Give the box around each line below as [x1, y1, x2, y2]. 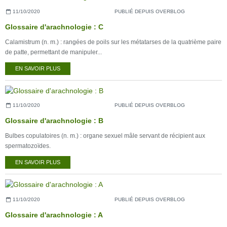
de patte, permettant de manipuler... [5, 48, 102, 56]
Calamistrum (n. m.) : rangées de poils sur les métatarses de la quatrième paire [5, 38, 221, 46]
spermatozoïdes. [5, 142, 51, 150]
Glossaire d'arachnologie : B [5, 117, 103, 125]
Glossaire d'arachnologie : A [5, 210, 103, 219]
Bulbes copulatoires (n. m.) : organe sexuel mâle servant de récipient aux [5, 132, 205, 140]
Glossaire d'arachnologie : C [5, 22, 103, 31]
